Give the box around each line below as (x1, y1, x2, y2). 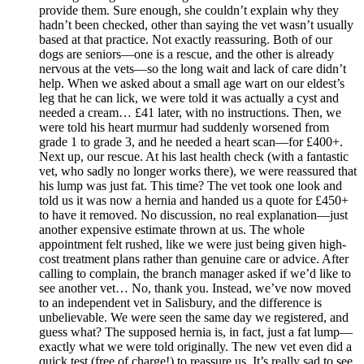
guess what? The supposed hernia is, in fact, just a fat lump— (39, 324, 353, 339)
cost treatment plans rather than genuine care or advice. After (39, 251, 349, 266)
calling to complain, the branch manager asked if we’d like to (39, 266, 351, 280)
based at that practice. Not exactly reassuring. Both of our (39, 32, 332, 46)
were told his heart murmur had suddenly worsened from (39, 119, 329, 134)
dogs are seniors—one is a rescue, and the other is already (39, 46, 334, 61)
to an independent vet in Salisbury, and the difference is (39, 295, 322, 310)
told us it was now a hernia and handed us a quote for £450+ (39, 193, 349, 207)
